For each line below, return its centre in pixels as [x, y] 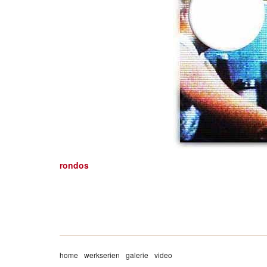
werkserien [102, 255]
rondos [74, 165]
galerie [137, 255]
